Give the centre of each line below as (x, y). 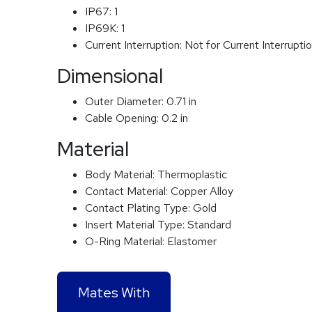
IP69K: (103, 28)
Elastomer (192, 241)
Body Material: (121, 174)
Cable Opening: (123, 118)
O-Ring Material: (126, 241)
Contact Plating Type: (139, 208)
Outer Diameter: (126, 101)
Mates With (114, 292)
